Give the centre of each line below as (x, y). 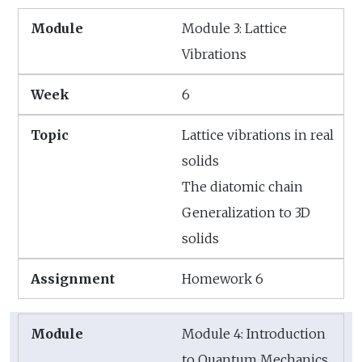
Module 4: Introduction (254, 333)
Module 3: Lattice (234, 28)
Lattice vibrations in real (258, 135)
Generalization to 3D (246, 212)
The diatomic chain (242, 186)
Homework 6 (223, 278)
